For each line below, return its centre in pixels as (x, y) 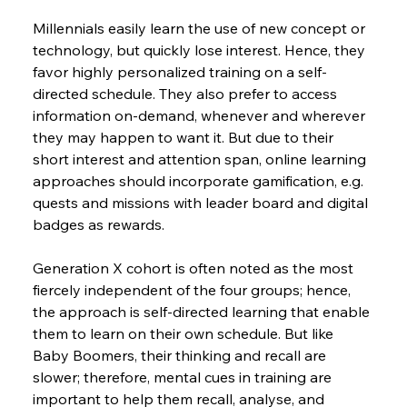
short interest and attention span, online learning (201, 159)
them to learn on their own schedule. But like (184, 334)
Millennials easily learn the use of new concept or (200, 29)
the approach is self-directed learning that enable (203, 312)
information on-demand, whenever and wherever (200, 116)
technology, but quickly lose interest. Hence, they (200, 50)
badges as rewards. (98, 225)
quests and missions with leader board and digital (202, 203)
